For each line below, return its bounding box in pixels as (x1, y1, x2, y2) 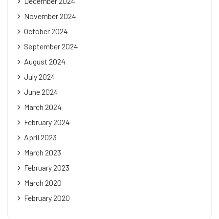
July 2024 (24, 72, 55, 82)
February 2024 (24, 117, 70, 127)
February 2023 (24, 163, 69, 173)
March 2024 (24, 102, 62, 112)
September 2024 (24, 42, 78, 51)
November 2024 (24, 11, 76, 21)
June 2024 (24, 87, 58, 97)
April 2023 (24, 132, 57, 142)
